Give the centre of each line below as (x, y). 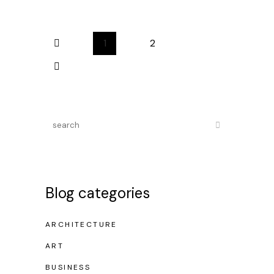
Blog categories (98, 193)
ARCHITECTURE (81, 224)
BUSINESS (68, 267)
